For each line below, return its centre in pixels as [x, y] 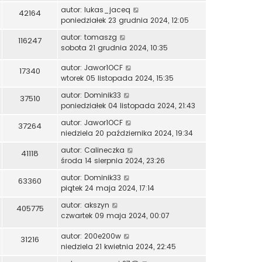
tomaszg [101, 37]
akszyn [97, 205]
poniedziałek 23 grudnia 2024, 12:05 [125, 20]
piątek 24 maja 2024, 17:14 [108, 188]
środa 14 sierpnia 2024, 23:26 [113, 161]
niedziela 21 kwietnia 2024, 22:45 [118, 247]
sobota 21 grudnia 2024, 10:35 [114, 47]
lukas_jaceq [107, 9]
